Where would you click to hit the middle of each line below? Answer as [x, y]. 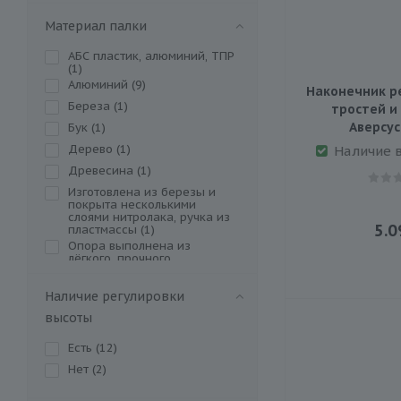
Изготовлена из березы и [142, 192]
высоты [68, 317]
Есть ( [84, 347]
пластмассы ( [106, 229]
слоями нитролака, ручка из [149, 217]
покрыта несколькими [132, 204]
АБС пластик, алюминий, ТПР [151, 55]
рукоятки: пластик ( [124, 283]
